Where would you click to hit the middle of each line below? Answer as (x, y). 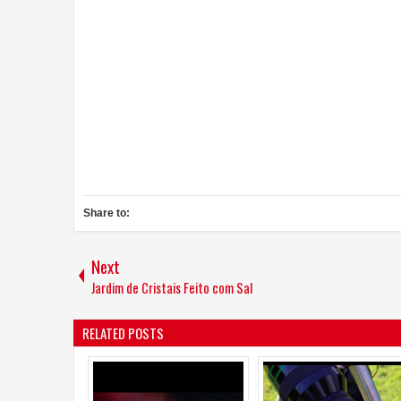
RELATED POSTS (123, 333)
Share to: (107, 213)
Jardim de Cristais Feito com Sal (172, 287)
